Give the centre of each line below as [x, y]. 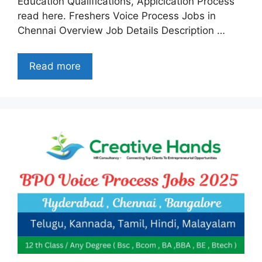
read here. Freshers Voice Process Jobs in [117, 16]
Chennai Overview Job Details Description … [121, 31]
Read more [55, 66]
